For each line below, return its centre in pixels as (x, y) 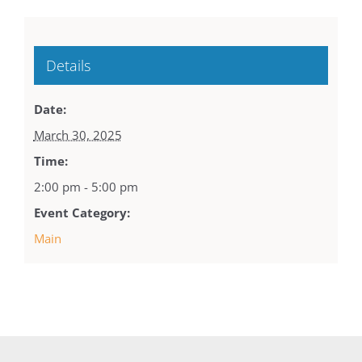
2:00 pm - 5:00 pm (86, 186)
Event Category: (82, 212)
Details (68, 65)
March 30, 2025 (78, 135)
